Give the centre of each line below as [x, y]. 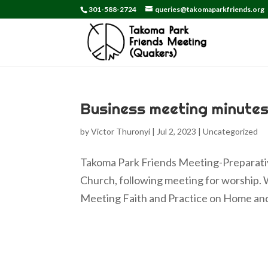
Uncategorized [231, 131]
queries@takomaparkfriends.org [210, 9]
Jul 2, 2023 [177, 131]
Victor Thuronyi [121, 131]
